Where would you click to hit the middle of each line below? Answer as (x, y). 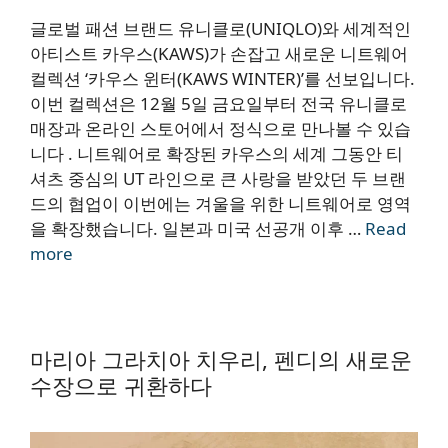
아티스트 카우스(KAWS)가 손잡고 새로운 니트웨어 (219, 54)
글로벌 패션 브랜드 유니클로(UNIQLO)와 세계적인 (220, 29)
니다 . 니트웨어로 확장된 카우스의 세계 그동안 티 (216, 154)
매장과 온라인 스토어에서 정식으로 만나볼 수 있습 (220, 129)
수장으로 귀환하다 (121, 385)
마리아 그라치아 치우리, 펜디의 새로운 (221, 359)
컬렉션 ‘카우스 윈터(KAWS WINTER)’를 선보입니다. (222, 79)
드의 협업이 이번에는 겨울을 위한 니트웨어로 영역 (220, 204)
